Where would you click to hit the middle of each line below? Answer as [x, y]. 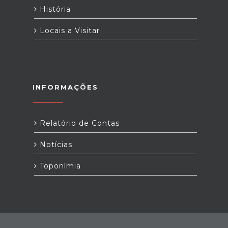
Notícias [55, 145]
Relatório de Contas [78, 123]
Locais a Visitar [68, 31]
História [54, 9]
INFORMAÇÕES [65, 87]
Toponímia [59, 166]
